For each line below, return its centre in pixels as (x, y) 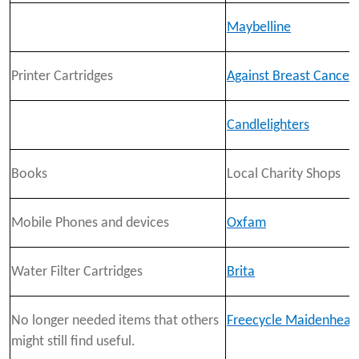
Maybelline (259, 28)
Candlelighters (268, 126)
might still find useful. (73, 342)
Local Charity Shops (284, 175)
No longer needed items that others (115, 321)
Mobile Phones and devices (90, 224)
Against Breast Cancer (290, 77)
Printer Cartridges (62, 77)
